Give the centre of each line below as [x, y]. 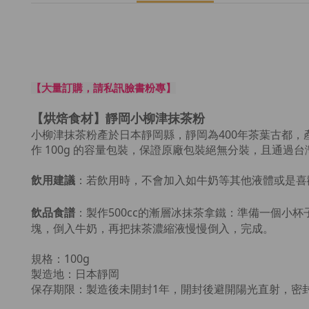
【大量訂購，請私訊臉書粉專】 [103, 88]
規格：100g [60, 258]
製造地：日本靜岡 [75, 273]
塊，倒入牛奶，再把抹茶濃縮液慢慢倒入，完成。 [152, 228]
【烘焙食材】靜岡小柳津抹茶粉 [118, 118]
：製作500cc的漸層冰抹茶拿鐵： [156, 212]
